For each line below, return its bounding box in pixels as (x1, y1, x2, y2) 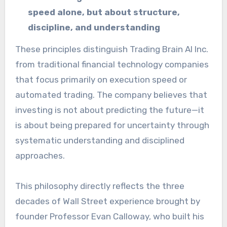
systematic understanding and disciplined (15, 135, 184, 145)
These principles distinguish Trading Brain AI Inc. (15, 44, 208, 54)
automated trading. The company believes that (15, 89, 207, 100)
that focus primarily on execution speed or (15, 74, 187, 85)
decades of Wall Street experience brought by (15, 196, 200, 206)
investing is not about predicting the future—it (15, 104, 204, 115)
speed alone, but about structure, (28, 7, 180, 17)
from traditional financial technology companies (15, 59, 209, 69)
